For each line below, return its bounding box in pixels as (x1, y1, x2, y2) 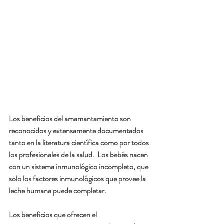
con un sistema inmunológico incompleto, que (9, 161, 150, 173)
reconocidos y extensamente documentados (9, 125, 145, 137)
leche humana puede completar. (9, 185, 106, 197)
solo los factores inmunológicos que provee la (9, 173, 147, 185)
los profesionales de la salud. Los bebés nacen (9, 149, 149, 161)
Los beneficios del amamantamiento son (9, 113, 132, 125)
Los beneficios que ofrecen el (9, 209, 98, 221)
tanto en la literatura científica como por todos (9, 137, 150, 149)
